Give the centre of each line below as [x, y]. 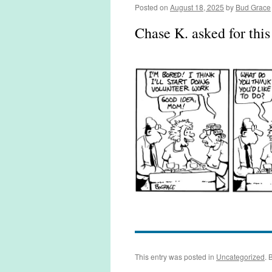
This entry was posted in [175, 257]
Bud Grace [253, 7]
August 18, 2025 [197, 7]
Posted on [151, 7]
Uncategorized [240, 257]
